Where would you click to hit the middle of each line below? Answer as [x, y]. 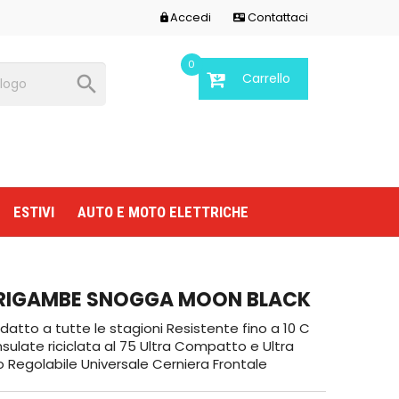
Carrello [266, 78]
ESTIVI [34, 212]
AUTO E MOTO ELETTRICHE [163, 212]
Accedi [191, 17]
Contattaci [277, 17]
